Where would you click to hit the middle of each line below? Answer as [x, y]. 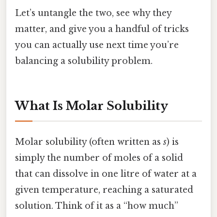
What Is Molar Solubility [92, 106]
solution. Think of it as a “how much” [97, 206]
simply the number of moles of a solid [99, 158]
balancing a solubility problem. [84, 61]
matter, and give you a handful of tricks [102, 29]
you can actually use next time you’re [97, 45]
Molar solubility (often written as [89, 142]
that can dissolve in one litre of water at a [106, 174]
